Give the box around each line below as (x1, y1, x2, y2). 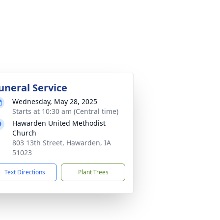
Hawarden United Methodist (12, 118, 106, 128)
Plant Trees (78, 168, 109, 176)
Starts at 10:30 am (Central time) (12, 107, 118, 116)
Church (12, 128, 36, 137)
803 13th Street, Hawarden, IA (12, 138, 111, 147)
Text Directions (4, 168, 45, 176)
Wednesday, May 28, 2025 (12, 97, 97, 106)
